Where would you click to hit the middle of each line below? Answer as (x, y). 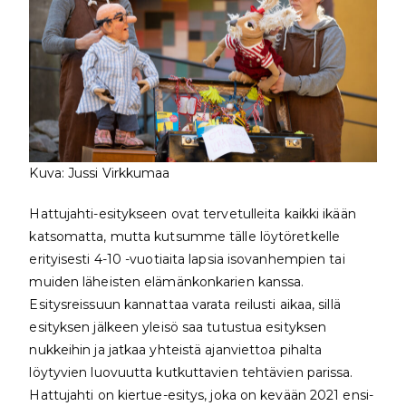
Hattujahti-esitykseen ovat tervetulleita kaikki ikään (193, 213)
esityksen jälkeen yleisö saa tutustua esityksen (178, 327)
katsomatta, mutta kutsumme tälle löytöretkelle (185, 236)
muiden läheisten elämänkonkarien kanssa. (167, 281)
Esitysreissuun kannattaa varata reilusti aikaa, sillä (185, 304)
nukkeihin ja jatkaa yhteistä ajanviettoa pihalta (176, 349)
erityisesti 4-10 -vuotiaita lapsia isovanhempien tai (187, 259)
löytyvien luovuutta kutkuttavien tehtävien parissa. (191, 372)
